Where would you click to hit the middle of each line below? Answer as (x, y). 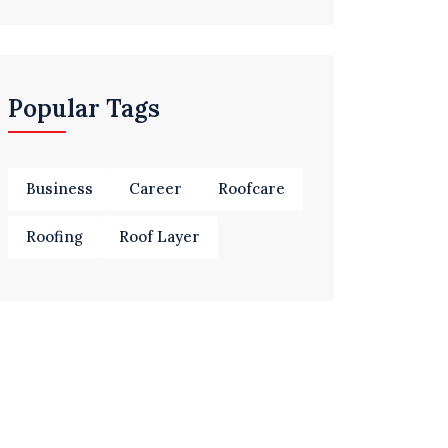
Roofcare (251, 189)
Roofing (54, 237)
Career (155, 189)
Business (59, 189)
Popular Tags (84, 109)
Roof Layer (159, 237)
